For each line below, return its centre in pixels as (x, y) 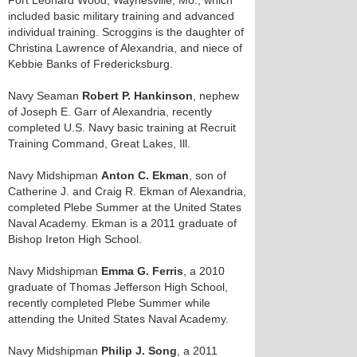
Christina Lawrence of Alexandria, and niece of (125, 48)
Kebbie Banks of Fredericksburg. (90, 64)
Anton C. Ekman (145, 175)
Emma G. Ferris (142, 271)
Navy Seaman (45, 96)
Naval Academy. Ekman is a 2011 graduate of (122, 223)
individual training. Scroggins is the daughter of (126, 32)
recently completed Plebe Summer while (109, 303)
